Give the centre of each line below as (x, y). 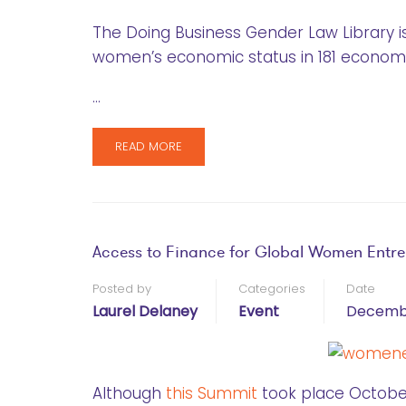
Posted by (122, 289)
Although (129, 393)
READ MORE (149, 146)
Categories (272, 289)
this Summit (212, 393)
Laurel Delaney (145, 311)
